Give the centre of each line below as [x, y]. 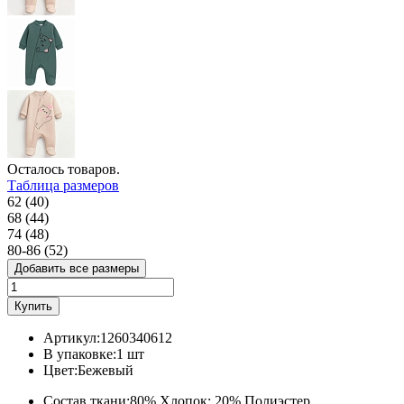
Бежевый [106, 370]
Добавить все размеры [77, 268]
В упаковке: [80, 353]
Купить [33, 306]
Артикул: [72, 337]
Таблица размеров [63, 185]
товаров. [94, 169]
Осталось [37, 169]
